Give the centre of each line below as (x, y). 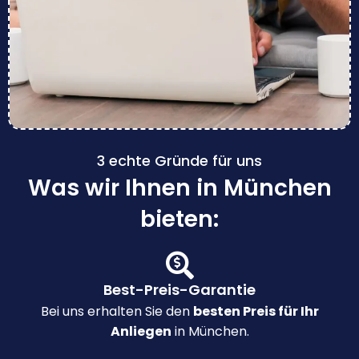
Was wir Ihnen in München (179, 188)
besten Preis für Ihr (256, 311)
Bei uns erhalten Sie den (117, 311)
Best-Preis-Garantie (179, 289)
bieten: (179, 219)
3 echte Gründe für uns (179, 160)
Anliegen (141, 331)
